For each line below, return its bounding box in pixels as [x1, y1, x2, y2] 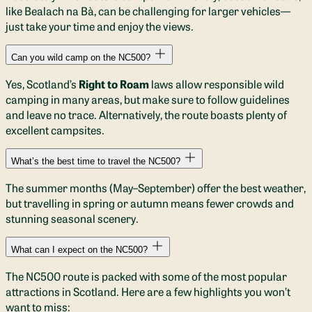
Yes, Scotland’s [6, 75, 79, 91]
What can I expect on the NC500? [11, 244, 148, 255]
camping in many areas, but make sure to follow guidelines [6, 91, 290, 107]
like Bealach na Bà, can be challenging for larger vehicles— [6, 2, 290, 18]
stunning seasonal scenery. [6, 210, 139, 226]
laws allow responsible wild [149, 75, 284, 91]
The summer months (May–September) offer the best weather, [6, 179, 306, 195]
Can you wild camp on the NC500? [11, 52, 150, 63]
